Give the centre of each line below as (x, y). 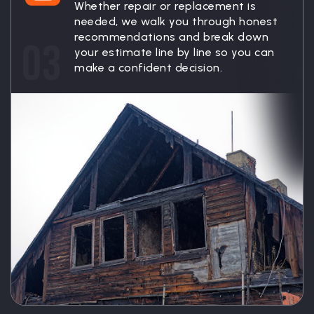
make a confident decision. (148, 68)
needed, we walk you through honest (176, 22)
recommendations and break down (171, 37)
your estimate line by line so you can (175, 53)
